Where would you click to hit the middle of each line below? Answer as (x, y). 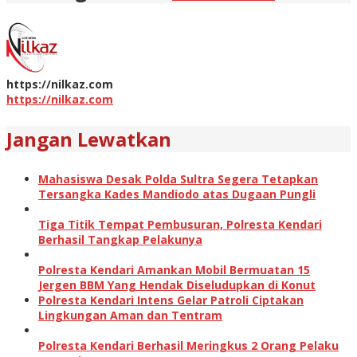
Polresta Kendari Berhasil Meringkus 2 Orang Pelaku (188, 345)
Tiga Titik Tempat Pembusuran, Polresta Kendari (180, 224)
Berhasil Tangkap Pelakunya (120, 239)
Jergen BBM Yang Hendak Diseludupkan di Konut (177, 284)
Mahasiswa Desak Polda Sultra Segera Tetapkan (178, 178)
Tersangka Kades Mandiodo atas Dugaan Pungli (177, 194)
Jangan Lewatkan (89, 139)
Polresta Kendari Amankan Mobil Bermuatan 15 (174, 269)
